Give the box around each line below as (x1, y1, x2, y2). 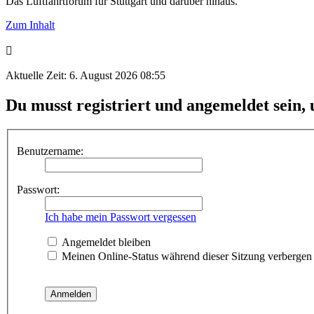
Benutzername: (17, 145, 83, 158)
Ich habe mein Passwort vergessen (45, 211, 196, 224)
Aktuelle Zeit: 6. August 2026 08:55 (6, 69, 165, 81)
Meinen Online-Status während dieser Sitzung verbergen (59, 250, 312, 263)
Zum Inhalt (6, 18, 55, 31)
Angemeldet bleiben (59, 236, 151, 249)
